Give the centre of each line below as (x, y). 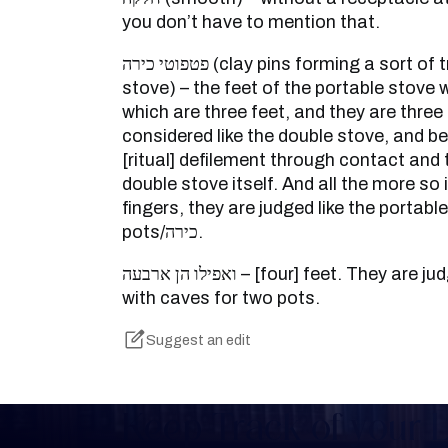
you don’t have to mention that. (251, 22)
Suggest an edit (198, 340)
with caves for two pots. (221, 298)
